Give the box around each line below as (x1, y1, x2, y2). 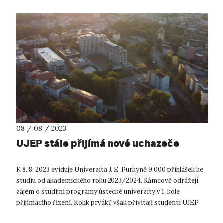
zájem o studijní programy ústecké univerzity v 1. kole (16, 187, 180, 196)
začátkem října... (16, 209, 66, 218)
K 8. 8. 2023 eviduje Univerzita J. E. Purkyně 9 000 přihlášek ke (16, 165, 203, 174)
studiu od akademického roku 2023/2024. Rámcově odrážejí (16, 176, 198, 185)
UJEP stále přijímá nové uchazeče (16, 137, 179, 150)
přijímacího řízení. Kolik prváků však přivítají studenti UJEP (16, 198, 199, 207)
